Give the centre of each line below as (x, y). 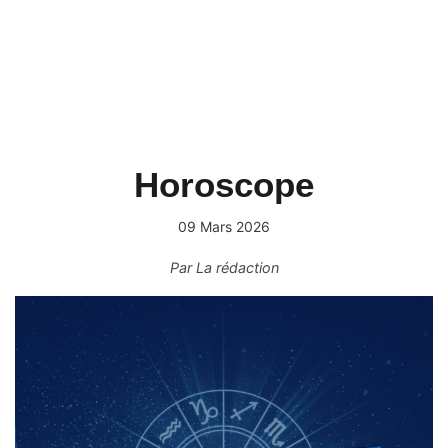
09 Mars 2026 (224, 226)
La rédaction (237, 267)
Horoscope (224, 184)
